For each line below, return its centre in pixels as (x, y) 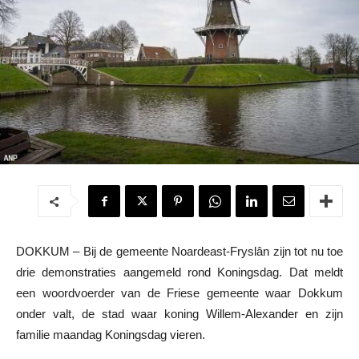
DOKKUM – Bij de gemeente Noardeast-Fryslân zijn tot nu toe (179, 252)
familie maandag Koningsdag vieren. (111, 335)
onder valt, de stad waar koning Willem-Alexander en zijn (179, 314)
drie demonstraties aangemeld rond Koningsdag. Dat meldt (179, 272)
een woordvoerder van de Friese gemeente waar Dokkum (179, 293)
